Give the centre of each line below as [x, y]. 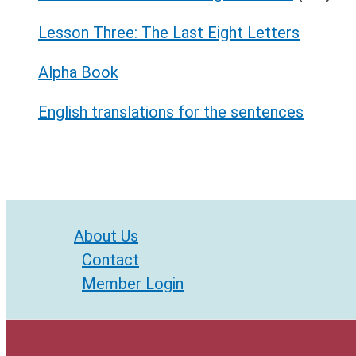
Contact [110, 260]
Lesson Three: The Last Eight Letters [169, 33]
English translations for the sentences [171, 112]
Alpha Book [78, 73]
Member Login [133, 284]
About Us [106, 236]
